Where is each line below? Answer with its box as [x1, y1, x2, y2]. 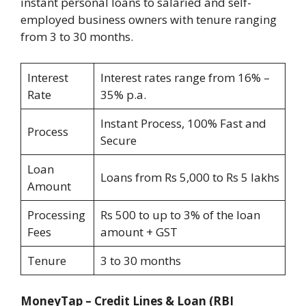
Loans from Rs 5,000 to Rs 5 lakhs [100, 169, 279, 185]
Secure [100, 132, 137, 148]
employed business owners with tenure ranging [20, 12, 277, 28]
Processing [27, 206, 85, 223]
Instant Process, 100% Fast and [100, 115, 266, 131]
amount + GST [100, 223, 178, 240]
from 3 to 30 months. [20, 29, 133, 45]
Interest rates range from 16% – [100, 69, 270, 85]
